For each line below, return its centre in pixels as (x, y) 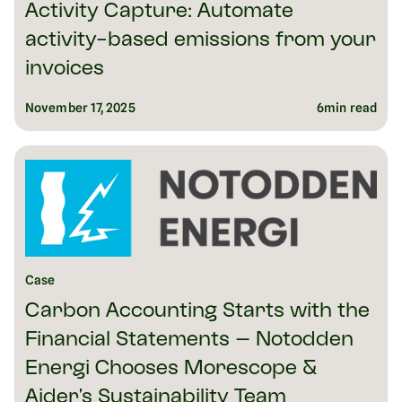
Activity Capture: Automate (159, 13)
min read (350, 108)
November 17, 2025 (80, 108)
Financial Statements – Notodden (189, 341)
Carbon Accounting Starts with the (197, 312)
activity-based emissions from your (201, 41)
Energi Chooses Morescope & (171, 370)
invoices (65, 70)
